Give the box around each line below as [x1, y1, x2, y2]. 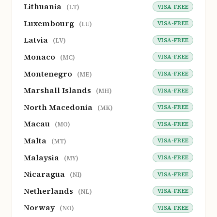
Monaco [24, 51, 57, 62]
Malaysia [24, 152, 61, 163]
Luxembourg [24, 17, 76, 29]
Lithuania [24, 1, 63, 12]
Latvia [24, 34, 50, 46]
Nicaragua [24, 169, 67, 180]
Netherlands [24, 185, 75, 196]
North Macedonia [24, 101, 94, 112]
